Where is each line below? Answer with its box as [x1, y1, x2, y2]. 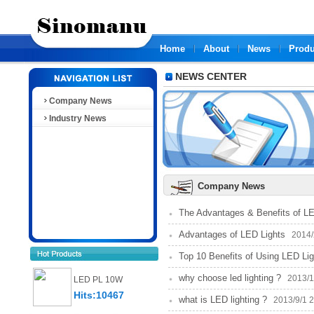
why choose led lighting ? [179, 273, 281, 283]
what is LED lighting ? [179, 294, 267, 305]
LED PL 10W [74, 275, 123, 285]
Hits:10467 [74, 289, 124, 301]
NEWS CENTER [175, 71, 247, 82]
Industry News [49, 114, 107, 123]
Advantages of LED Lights [179, 229, 285, 240]
